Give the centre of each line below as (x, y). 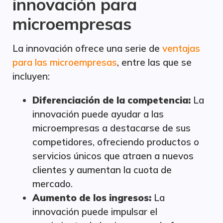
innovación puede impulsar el (95, 212)
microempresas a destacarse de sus (111, 128)
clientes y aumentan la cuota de (102, 170)
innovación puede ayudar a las (98, 114)
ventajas (180, 48)
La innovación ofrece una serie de (86, 48)
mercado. (53, 184)
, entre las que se (154, 62)
